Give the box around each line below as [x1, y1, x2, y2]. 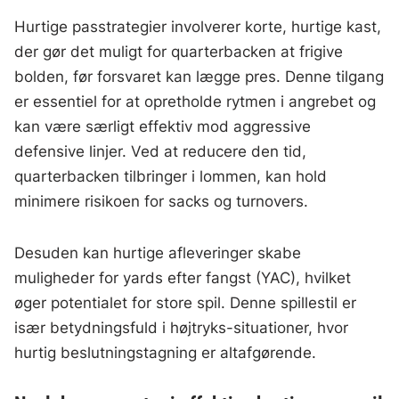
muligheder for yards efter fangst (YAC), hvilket [14, 269, 352, 287]
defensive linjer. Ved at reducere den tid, [14, 142, 307, 160]
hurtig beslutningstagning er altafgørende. [14, 344, 317, 362]
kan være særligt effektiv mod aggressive [14, 118, 312, 135]
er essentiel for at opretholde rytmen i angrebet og [14, 93, 377, 110]
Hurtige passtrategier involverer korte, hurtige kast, [14, 18, 382, 36]
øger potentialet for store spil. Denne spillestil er [14, 294, 357, 312]
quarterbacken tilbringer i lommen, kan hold [14, 167, 328, 185]
